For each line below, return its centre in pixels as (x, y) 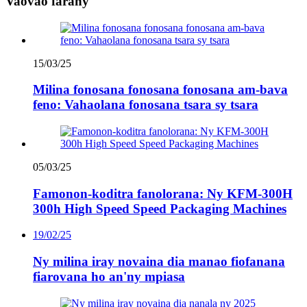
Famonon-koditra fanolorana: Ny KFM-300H (163, 193)
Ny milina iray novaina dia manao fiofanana (159, 262)
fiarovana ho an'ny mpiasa (109, 277)
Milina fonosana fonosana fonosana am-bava (160, 90)
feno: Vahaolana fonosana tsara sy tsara (146, 105)
